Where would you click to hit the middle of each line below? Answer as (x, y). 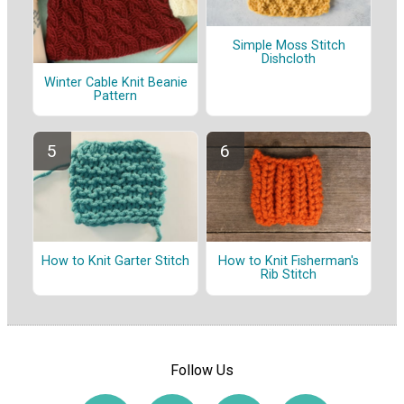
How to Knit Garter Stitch (115, 262)
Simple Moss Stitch (289, 45)
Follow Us (202, 370)
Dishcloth (289, 59)
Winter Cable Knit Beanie (115, 82)
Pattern (115, 96)
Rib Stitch (289, 275)
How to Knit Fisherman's (289, 262)
